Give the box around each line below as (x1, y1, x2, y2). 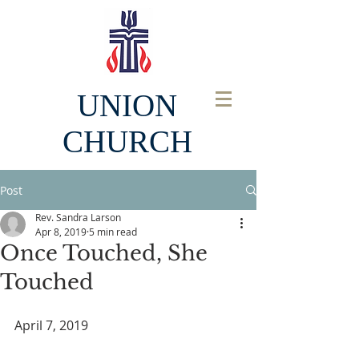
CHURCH (62, 124, 192, 159)
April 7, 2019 (14, 317, 88, 334)
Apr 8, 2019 (35, 225, 87, 238)
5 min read (89, 225, 137, 238)
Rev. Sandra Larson (35, 211, 121, 224)
